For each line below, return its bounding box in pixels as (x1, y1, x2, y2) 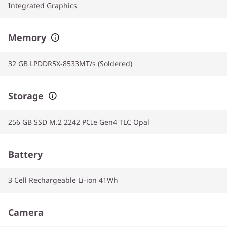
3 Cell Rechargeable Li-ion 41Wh (8, 175, 118, 185)
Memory (8, 31, 46, 44)
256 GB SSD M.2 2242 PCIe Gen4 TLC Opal (8, 117, 149, 127)
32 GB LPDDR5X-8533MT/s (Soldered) (8, 59, 132, 68)
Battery (8, 148, 43, 160)
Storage (8, 90, 44, 102)
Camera (8, 206, 44, 218)
